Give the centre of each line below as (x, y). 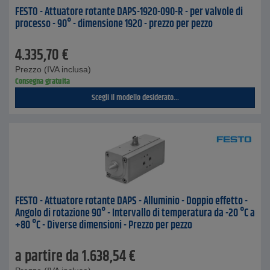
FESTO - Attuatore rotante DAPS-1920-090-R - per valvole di (129, 12)
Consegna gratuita (42, 81)
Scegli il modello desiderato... (135, 98)
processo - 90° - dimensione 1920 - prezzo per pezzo (114, 24)
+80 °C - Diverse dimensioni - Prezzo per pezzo (104, 225)
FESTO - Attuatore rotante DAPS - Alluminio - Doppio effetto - (131, 201)
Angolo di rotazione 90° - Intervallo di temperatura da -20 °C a (135, 213)
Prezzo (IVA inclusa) (53, 69)
